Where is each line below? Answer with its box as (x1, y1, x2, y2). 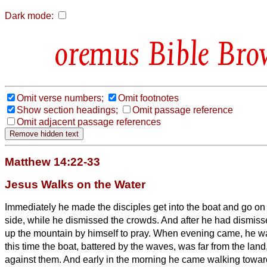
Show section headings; (17, 104, 118, 115)
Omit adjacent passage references (17, 116, 161, 127)
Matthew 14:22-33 (5, 155, 100, 168)
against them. (5, 254, 63, 265)
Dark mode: (5, 11, 54, 21)
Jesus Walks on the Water (5, 178, 145, 191)
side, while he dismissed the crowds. (5, 215, 161, 225)
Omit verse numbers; (17, 92, 104, 103)
